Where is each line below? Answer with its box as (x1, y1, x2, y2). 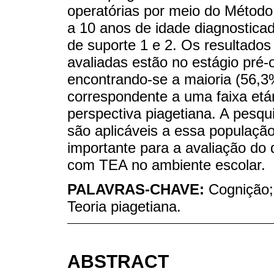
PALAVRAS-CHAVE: (67, 181, 209, 198)
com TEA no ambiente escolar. (67, 156, 265, 173)
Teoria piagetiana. (67, 198, 181, 215)
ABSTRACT (67, 251, 169, 272)
